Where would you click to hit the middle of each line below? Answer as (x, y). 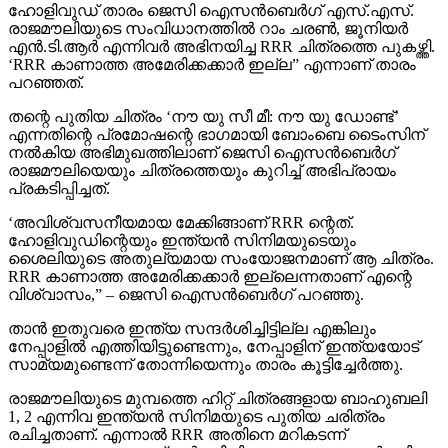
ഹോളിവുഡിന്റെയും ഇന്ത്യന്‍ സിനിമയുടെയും (182, 204)
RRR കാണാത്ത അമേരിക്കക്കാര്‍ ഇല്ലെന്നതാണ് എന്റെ (210, 240)
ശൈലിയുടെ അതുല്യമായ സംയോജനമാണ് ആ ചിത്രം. (221, 222)
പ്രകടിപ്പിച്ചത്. (59, 152)
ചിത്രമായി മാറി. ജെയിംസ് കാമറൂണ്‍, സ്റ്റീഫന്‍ (176, 434)
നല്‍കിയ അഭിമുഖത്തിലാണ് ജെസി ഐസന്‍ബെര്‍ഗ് (202, 116)
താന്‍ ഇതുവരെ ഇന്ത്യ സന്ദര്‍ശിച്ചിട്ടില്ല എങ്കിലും (192, 292)
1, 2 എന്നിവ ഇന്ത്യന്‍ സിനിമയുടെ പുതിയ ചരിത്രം (196, 380)
